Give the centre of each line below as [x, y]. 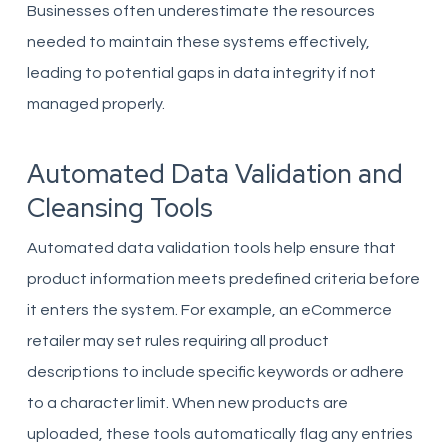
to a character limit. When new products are [187, 403]
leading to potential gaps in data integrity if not [201, 73]
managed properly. [95, 104]
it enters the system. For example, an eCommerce [209, 310]
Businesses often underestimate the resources [200, 11]
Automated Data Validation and [214, 174]
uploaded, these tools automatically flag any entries [219, 434]
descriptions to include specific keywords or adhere [215, 372]
